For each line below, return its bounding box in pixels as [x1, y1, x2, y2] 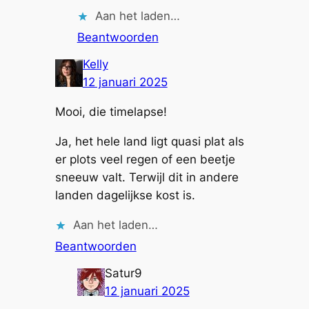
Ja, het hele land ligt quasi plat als [54, 134, 244, 149]
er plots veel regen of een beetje [54, 152, 235, 167]
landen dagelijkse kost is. [54, 188, 195, 203]
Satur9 [104, 266, 142, 281]
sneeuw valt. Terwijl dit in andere [54, 170, 239, 185]
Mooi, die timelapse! [54, 105, 167, 119]
